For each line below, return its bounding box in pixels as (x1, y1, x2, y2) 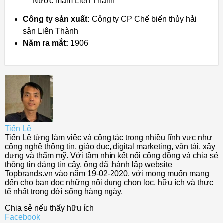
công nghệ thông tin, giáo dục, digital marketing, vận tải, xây (5, 142, 215, 151)
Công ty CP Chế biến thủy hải (90, 15, 197, 24)
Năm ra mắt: (23, 39, 68, 48)
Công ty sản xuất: (23, 15, 90, 24)
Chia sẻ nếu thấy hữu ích (5, 204, 94, 213)
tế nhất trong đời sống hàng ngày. (5, 187, 123, 196)
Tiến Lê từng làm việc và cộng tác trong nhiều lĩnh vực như (5, 133, 212, 142)
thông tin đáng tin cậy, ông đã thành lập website (5, 160, 172, 169)
